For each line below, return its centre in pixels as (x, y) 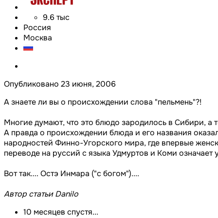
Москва (38, 37)
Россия (37, 27)
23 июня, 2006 (88, 84)
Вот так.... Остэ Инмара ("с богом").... (72, 173)
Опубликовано (32, 84)
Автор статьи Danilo (41, 194)
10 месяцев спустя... (61, 212)
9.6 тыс (56, 17)
